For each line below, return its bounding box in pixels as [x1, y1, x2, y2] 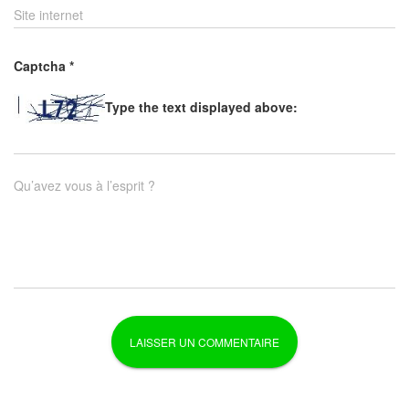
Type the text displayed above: [105, 98, 298, 117]
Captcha [14, 57, 69, 75]
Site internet [14, 5, 83, 24]
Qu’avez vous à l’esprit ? [14, 176, 155, 195]
